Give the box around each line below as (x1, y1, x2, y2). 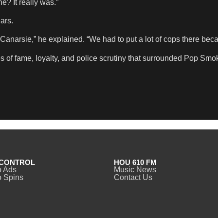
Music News (114, 165, 156, 174)
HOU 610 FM (114, 158, 157, 167)
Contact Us (114, 173, 152, 182)
